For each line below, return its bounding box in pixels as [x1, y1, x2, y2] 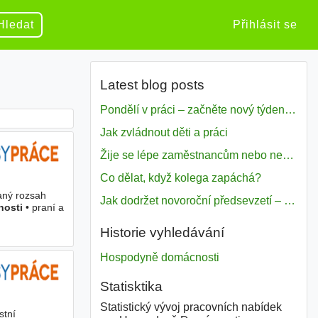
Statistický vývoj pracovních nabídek [99, 300, 282, 313]
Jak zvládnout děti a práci [99, 126, 228, 139]
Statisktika [99, 278, 163, 294]
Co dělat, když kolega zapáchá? [99, 172, 261, 185]
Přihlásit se [233, 18, 297, 31]
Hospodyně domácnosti [99, 251, 219, 264]
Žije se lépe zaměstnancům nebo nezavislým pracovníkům [282, 149, 294, 162]
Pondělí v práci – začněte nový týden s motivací [284, 104, 296, 116]
